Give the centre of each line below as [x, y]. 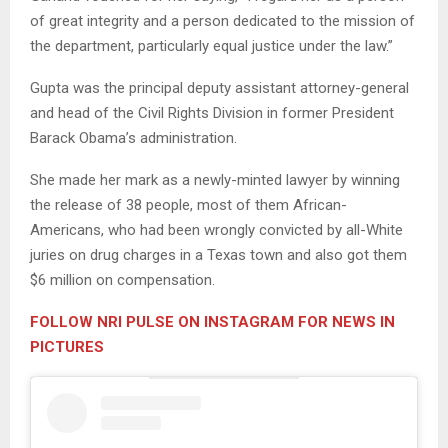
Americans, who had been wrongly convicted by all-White [216, 229]
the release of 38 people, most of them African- [188, 204]
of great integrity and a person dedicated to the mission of [222, 20]
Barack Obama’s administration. [133, 137]
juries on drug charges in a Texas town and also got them [218, 254]
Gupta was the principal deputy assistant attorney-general [219, 87]
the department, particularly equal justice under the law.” [211, 45]
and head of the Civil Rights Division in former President [212, 112]
